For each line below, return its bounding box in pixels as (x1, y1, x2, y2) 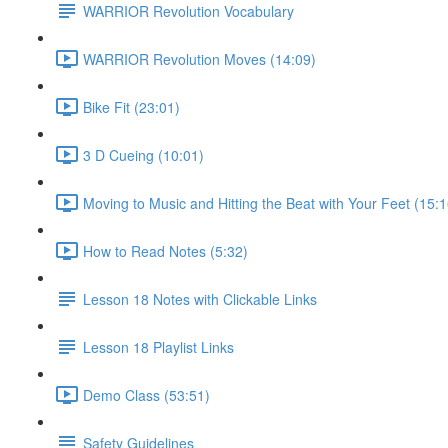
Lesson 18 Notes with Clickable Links (83, 288, 317, 309)
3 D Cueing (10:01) (83, 144, 204, 165)
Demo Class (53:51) (83, 384, 210, 405)
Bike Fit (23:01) (83, 96, 180, 117)
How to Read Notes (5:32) (83, 240, 248, 261)
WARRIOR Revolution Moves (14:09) (83, 48, 316, 69)
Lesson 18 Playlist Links (83, 336, 234, 357)
